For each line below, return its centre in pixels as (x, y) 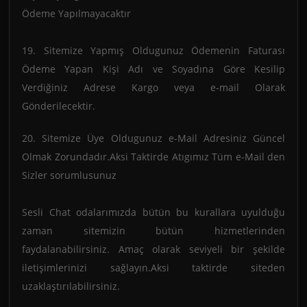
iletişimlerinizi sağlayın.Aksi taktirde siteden (153, 268)
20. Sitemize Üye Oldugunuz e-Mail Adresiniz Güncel (153, 138)
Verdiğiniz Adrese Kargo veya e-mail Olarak (153, 88)
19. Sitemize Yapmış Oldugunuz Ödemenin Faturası (153, 51)
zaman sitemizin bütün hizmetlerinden (153, 231)
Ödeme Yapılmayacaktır (76, 14)
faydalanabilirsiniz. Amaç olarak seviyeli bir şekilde (153, 249)
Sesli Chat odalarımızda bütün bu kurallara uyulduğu (153, 212)
